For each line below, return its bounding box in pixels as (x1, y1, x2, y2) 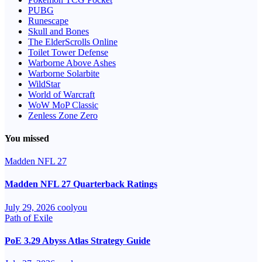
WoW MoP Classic (28, 99, 98, 110)
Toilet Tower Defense (28, 47, 108, 57)
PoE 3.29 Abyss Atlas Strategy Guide (5, 235, 150, 246)
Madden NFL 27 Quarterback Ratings (5, 179, 157, 189)
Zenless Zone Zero (28, 110, 98, 120)
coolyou (57, 202, 87, 212)
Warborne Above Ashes (28, 57, 116, 68)
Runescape (28, 15, 68, 26)
